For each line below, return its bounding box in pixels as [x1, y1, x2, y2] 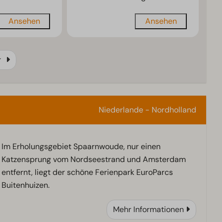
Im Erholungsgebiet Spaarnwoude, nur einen [1, 141, 161, 152]
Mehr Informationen [112, 204, 184, 215]
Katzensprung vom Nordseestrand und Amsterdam [1, 154, 186, 165]
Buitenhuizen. [1, 180, 50, 191]
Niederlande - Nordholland [98, 105, 196, 115]
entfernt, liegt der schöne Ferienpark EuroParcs [1, 167, 173, 178]
